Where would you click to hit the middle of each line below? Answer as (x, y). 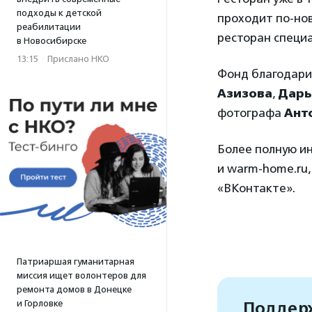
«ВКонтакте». (256, 188)
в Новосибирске (52, 41)
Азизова (245, 93)
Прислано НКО (78, 59)
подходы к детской (59, 13)
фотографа (251, 113)
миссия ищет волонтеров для (81, 275)
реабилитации (49, 27)
